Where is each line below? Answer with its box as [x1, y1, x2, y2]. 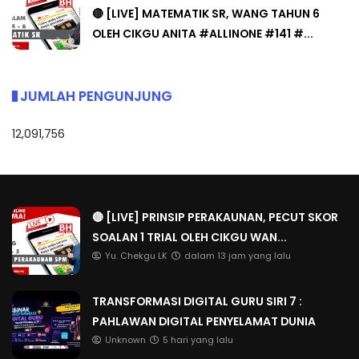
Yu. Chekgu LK [105, 249, 167, 262]
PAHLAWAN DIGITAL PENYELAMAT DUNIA [92, 313, 316, 329]
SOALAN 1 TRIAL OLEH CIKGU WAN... [92, 228, 287, 245]
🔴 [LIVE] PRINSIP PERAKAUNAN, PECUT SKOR [92, 208, 338, 225]
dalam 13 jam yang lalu [184, 249, 291, 262]
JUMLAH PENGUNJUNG [20, 86, 172, 106]
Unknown [105, 333, 146, 346]
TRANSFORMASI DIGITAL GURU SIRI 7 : [92, 292, 302, 309]
